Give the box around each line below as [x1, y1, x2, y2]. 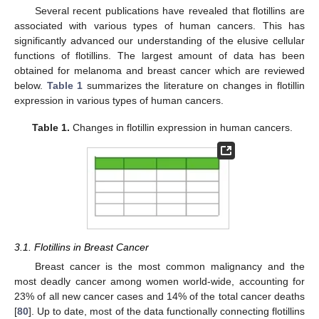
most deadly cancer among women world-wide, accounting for [14, 275, 305, 287]
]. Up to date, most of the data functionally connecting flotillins [28, 305, 305, 317]
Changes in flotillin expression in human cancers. [70, 121, 293, 133]
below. [14, 79, 47, 91]
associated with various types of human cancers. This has [14, 19, 305, 31]
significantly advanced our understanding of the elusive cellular [14, 34, 305, 46]
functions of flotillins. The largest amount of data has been [14, 49, 305, 61]
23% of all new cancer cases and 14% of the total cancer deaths [14, 290, 305, 302]
